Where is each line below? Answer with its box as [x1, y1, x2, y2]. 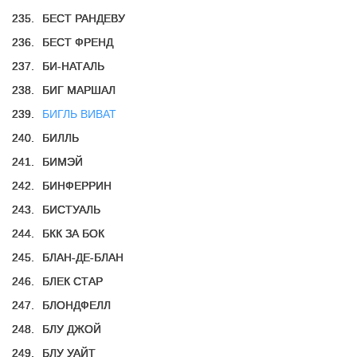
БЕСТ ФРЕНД [42, 36, 113, 49]
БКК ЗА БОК [42, 227, 104, 240]
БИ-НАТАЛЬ [42, 60, 104, 73]
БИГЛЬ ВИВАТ [42, 108, 116, 120]
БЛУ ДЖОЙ [42, 323, 101, 335]
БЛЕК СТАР [42, 275, 103, 288]
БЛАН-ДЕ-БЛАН [42, 251, 124, 264]
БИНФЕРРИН [42, 179, 112, 192]
